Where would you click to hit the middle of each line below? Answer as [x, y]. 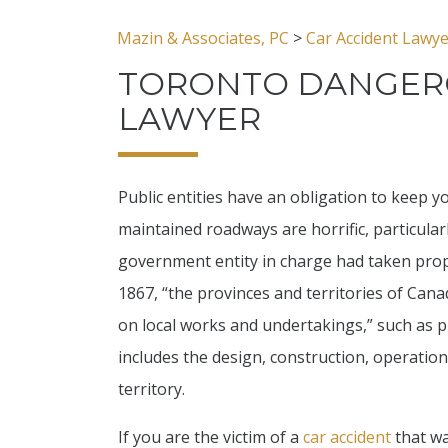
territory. [151, 389]
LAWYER [189, 118]
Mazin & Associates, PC [203, 37]
